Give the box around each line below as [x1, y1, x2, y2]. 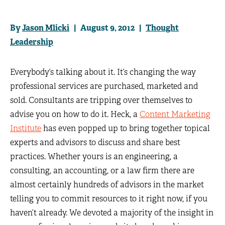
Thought [146, 23, 179, 33]
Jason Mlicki [22, 23, 69, 33]
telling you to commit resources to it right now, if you [10, 193, 207, 204]
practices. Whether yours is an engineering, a [10, 151, 178, 162]
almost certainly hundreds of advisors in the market [10, 179, 204, 190]
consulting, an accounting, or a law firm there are [10, 165, 194, 176]
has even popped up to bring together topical [41, 123, 210, 134]
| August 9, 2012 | [69, 23, 146, 33]
